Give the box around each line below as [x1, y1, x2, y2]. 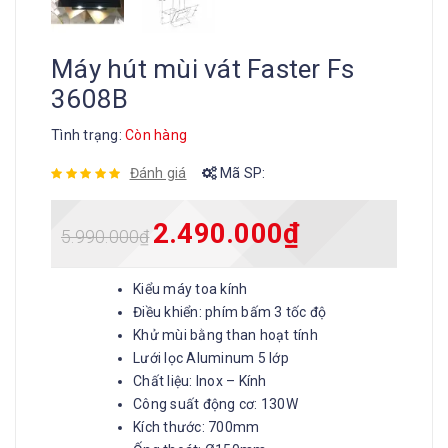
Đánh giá [129, 165, 187, 181]
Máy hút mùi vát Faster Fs [51, 54, 355, 84]
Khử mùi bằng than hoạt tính [133, 327, 318, 343]
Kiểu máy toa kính [133, 281, 248, 297]
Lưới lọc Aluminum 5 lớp [133, 350, 289, 366]
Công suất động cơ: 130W [133, 396, 298, 412]
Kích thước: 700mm [133, 419, 260, 435]
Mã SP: [216, 165, 266, 181]
